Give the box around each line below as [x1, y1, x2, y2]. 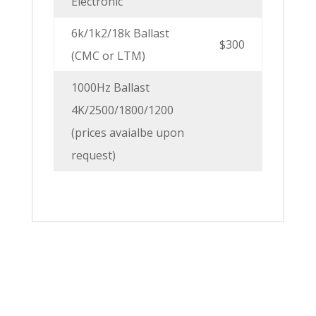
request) [71, 147, 116, 163]
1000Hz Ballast [71, 79, 150, 95]
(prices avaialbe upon [71, 124, 184, 140]
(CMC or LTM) [71, 47, 145, 63]
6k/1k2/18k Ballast [71, 25, 169, 41]
